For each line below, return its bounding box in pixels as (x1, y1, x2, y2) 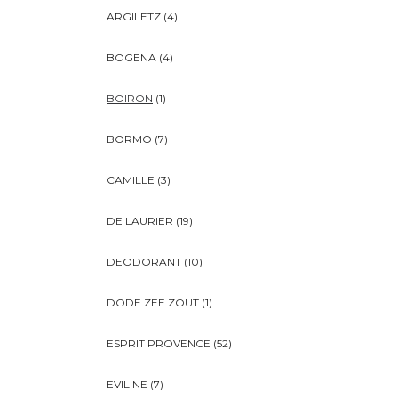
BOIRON (107, 92, 153, 106)
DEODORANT (107, 255, 181, 269)
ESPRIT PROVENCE (107, 337, 211, 351)
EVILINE (107, 378, 147, 392)
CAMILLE (107, 173, 155, 187)
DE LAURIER (107, 214, 173, 228)
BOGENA (107, 51, 156, 65)
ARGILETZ (107, 10, 161, 24)
